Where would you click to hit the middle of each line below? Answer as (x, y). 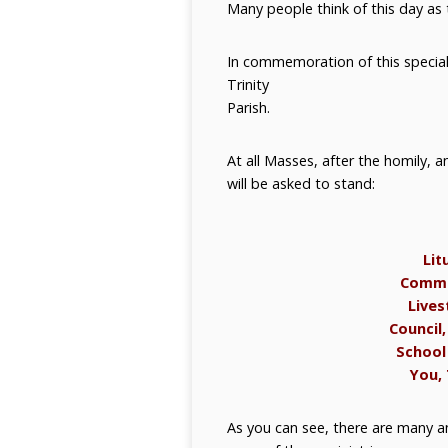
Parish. (248, 107)
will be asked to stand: (301, 183)
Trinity (248, 84)
